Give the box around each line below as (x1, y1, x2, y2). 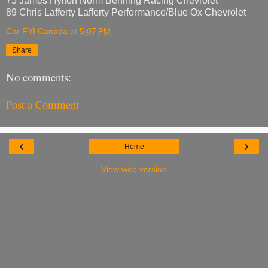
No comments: (6, 69, 71, 84)
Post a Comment (6, 97, 79, 112)
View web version (101, 164, 167, 174)
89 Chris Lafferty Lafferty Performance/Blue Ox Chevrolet (6, 7, 246, 18)
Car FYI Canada (6, 26, 68, 36)
